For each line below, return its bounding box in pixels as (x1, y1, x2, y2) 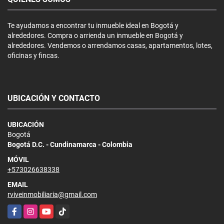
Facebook (7, 205, 38, 213)
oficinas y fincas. (7, 51, 59, 59)
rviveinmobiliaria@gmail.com (7, 190, 97, 198)
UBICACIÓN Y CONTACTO (7, 93, 100, 103)
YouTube (39, 205, 66, 213)
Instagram (23, 205, 56, 213)
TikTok (55, 205, 75, 213)
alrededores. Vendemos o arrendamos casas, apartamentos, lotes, (7, 41, 212, 49)
